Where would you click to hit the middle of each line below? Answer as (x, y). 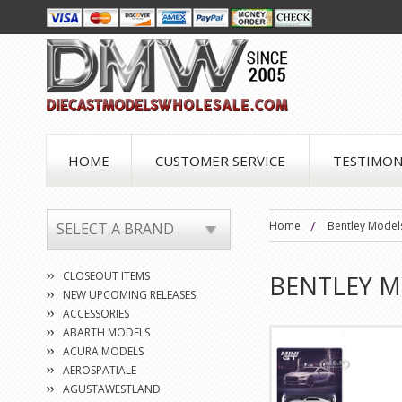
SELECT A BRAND (115, 229)
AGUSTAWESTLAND (112, 389)
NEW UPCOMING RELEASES (129, 295)
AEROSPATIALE (100, 370)
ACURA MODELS (103, 351)
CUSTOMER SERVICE (220, 160)
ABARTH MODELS (106, 332)
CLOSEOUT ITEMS (106, 276)
